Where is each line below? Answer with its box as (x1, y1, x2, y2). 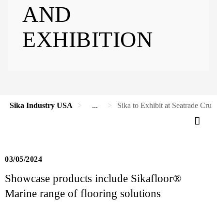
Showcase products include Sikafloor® (5, 172, 181, 185)
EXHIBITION (22, 27, 153, 52)
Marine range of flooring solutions (5, 187, 161, 200)
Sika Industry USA (10, 101, 73, 109)
